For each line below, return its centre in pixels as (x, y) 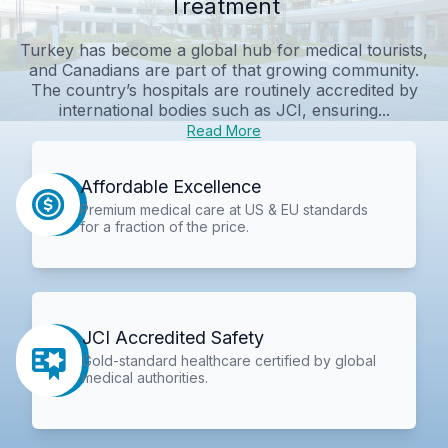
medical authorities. (145, 378)
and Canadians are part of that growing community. (224, 69)
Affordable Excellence (170, 186)
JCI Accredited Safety (173, 338)
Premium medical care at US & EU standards (223, 209)
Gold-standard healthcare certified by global (229, 361)
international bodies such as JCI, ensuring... (224, 109)
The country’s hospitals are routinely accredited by (224, 89)
